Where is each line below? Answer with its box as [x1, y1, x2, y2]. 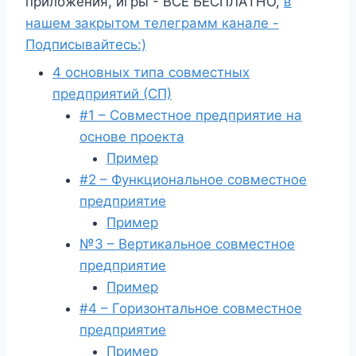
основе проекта [79, 129, 184, 145]
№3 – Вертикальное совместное [79, 236, 295, 252]
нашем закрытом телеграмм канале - [25, 15, 279, 31]
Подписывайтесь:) [25, 37, 146, 52]
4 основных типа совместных [52, 64, 250, 80]
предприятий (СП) [52, 86, 172, 102]
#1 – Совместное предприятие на [79, 107, 302, 123]
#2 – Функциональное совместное [79, 172, 307, 188]
